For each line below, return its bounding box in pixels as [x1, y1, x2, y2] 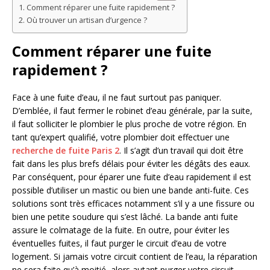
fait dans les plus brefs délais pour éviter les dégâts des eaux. [12, 158, 250, 170]
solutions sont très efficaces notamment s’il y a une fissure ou [12, 198, 254, 210]
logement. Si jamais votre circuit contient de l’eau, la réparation [12, 251, 257, 263]
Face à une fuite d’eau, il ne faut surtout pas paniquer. [12, 92, 221, 104]
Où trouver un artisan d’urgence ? [26, 15, 147, 26]
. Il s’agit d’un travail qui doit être [119, 145, 243, 157]
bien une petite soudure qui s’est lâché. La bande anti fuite [12, 211, 238, 223]
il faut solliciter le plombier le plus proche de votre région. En [12, 118, 246, 130]
